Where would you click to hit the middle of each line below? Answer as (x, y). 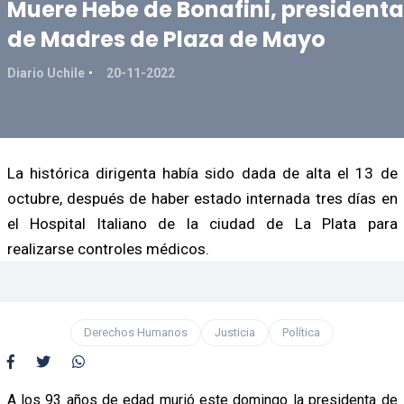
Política (301, 332)
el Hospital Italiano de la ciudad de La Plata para (202, 223)
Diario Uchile (46, 73)
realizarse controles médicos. (108, 248)
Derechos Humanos (136, 332)
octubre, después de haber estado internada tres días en (202, 198)
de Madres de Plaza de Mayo (166, 39)
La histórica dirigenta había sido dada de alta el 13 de (202, 173)
